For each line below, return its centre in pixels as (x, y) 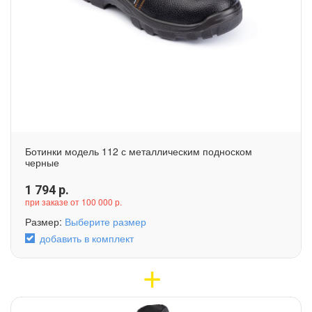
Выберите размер (106, 221)
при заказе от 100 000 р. (73, 201)
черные (42, 162)
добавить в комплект (87, 238)
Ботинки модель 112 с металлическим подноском (139, 151)
